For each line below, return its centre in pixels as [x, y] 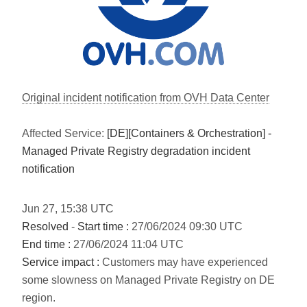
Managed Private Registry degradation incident [136, 151]
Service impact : [61, 262]
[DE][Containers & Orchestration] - [189, 133]
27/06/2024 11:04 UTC [127, 244]
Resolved [45, 226]
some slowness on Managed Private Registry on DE [148, 280]
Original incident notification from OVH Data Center [146, 98]
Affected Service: [64, 133]
